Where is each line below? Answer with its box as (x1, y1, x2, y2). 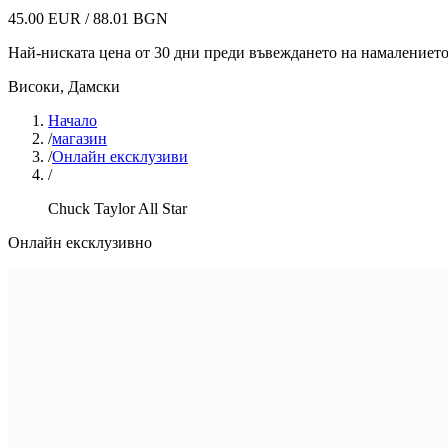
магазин (52, 130, 107, 147)
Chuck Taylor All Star (48, 200, 187, 217)
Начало (48, 112, 97, 129)
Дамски (68, 78, 120, 95)
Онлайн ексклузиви (52, 148, 188, 165)
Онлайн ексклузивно (8, 234, 152, 251)
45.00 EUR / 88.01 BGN (8, 10, 168, 27)
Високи (8, 78, 60, 95)
